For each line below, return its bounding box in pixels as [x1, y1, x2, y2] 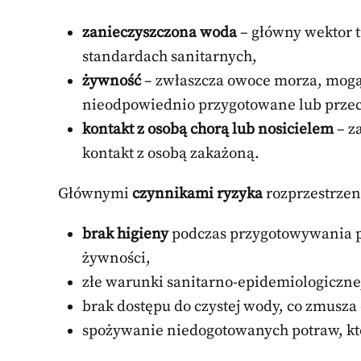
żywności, [82, 248, 151, 268]
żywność [82, 71, 141, 90]
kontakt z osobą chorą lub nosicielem [82, 119, 334, 139]
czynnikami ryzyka [132, 184, 263, 203]
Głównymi [58, 184, 132, 203]
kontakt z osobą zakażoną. [82, 143, 259, 163]
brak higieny [82, 224, 168, 243]
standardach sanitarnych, [82, 47, 257, 66]
